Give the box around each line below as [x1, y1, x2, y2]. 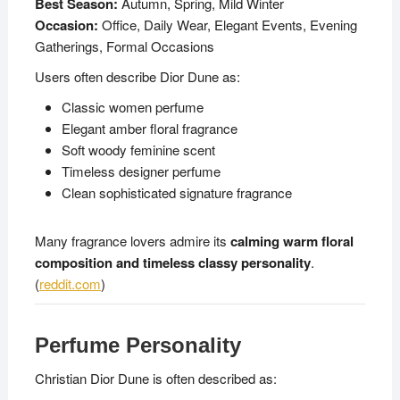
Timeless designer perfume [61, 162, 221, 181]
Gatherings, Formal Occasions [34, 37, 214, 56]
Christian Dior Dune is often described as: [34, 369, 277, 388]
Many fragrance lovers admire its [34, 231, 230, 251]
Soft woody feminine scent [61, 140, 215, 160]
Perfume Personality [34, 333, 241, 358]
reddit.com [38, 274, 101, 294]
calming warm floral [229, 231, 354, 252]
